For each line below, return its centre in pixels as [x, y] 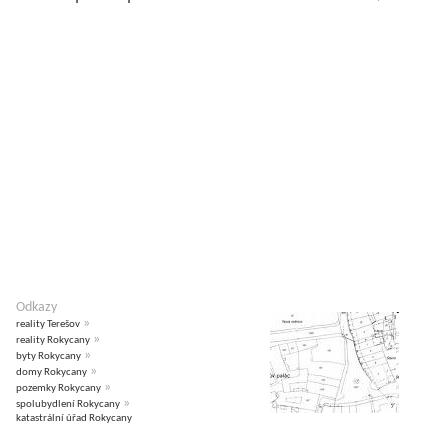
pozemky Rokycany [58, 389]
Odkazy [36, 308]
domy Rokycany [51, 373]
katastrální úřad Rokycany [74, 419]
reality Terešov [48, 325]
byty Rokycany [48, 357]
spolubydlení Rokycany [68, 405]
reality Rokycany [53, 341]
